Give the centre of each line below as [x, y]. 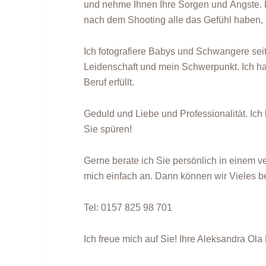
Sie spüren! [108, 129]
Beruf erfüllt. [109, 83]
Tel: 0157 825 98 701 [128, 207]
